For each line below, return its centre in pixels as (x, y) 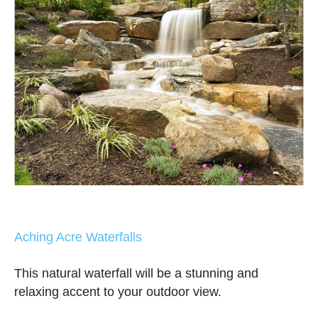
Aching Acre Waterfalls (78, 237)
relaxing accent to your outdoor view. (118, 292)
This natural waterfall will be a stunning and (136, 274)
